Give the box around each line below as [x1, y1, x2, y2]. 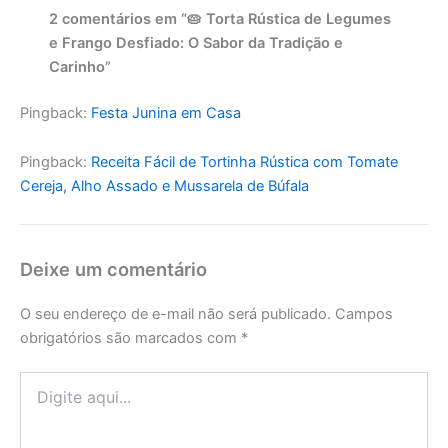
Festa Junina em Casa [91, 103, 241, 122]
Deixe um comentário [20, 257, 207, 280]
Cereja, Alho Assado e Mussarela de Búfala [20, 177, 309, 196]
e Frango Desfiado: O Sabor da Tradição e [49, 33, 344, 52]
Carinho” [49, 57, 112, 76]
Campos [335, 305, 393, 324]
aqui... [19, 391, 59, 409]
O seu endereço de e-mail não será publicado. [20, 305, 331, 324]
